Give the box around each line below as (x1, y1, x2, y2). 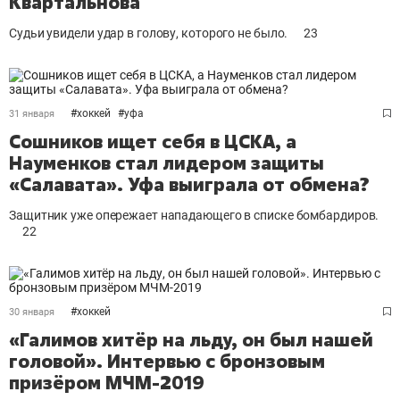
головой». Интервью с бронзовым (9, 349, 325, 373)
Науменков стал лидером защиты (9, 151, 324, 175)
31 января (9, 108, 54, 120)
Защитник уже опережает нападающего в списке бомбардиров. (9, 208, 379, 222)
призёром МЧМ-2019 (9, 371, 204, 395)
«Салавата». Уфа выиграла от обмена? (9, 172, 370, 196)
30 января (9, 306, 54, 318)
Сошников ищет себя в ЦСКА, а (9, 129, 296, 154)
